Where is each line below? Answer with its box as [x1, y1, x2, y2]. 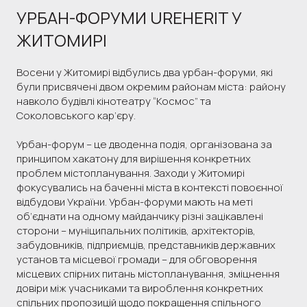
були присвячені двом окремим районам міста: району [16, 79, 286, 94]
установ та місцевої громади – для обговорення [16, 251, 257, 267]
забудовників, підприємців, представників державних [16, 237, 275, 252]
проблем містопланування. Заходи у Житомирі [16, 165, 245, 180]
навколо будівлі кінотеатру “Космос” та [16, 93, 211, 108]
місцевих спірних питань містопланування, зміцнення [16, 266, 280, 281]
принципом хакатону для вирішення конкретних [16, 151, 251, 166]
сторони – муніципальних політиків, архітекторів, [16, 223, 256, 238]
